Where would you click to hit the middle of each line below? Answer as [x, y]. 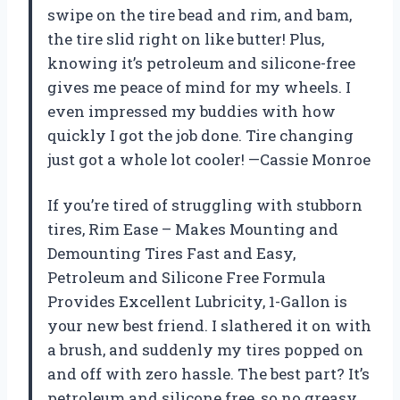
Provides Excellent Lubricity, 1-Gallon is [197, 302]
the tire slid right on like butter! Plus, [186, 39]
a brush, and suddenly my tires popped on [205, 350]
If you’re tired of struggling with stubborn [205, 205]
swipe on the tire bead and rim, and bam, [200, 15]
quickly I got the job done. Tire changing [200, 136]
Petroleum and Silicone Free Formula [187, 278]
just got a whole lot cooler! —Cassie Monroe [209, 160]
